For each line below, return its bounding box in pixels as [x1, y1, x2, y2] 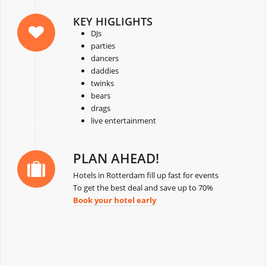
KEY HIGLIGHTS [72, 14, 153, 28]
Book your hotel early [72, 194, 156, 205]
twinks [90, 77, 114, 88]
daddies [90, 65, 119, 76]
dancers [90, 52, 119, 64]
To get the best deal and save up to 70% [72, 182, 213, 193]
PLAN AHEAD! [72, 148, 159, 167]
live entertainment [90, 115, 156, 126]
